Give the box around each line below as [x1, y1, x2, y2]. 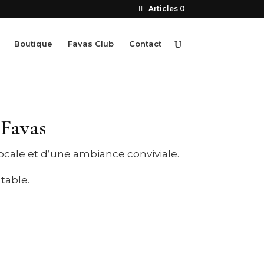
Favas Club [67, 39, 114, 48]
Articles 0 [148, 4, 185, 13]
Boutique [14, 39, 52, 48]
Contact [128, 39, 161, 48]
